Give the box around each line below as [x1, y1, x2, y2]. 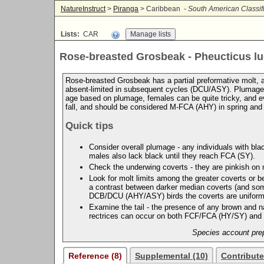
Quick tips [65, 120, 113, 132]
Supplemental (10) [135, 250, 208, 260]
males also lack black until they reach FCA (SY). [89, 151, 255, 160]
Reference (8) [68, 250, 122, 260]
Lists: [61, 30, 80, 38]
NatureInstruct [61, 5, 105, 13]
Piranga [113, 5, 138, 13]
